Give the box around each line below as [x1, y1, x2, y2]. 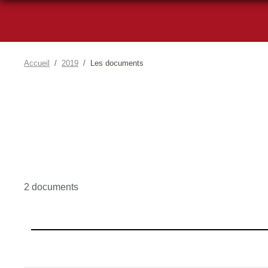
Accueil [24, 58, 50, 68]
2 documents [24, 181, 78, 192]
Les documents [90, 58, 144, 68]
